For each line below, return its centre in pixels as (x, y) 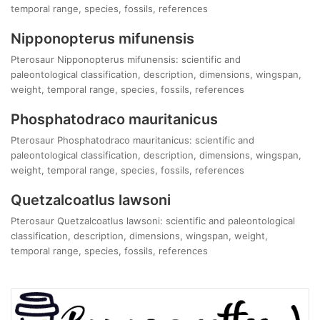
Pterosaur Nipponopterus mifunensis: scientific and (126, 59)
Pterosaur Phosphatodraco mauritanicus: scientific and (132, 140)
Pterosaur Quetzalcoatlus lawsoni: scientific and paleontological (153, 221)
